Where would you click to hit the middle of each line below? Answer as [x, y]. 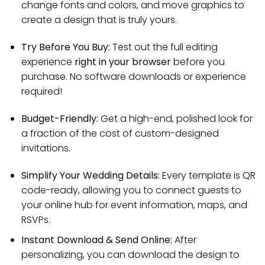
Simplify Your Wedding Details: [90, 175]
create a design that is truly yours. [99, 20]
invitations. [46, 148]
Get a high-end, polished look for [175, 118]
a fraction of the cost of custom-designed [120, 133]
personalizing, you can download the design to [130, 255]
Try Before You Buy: [65, 47]
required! [41, 92]
